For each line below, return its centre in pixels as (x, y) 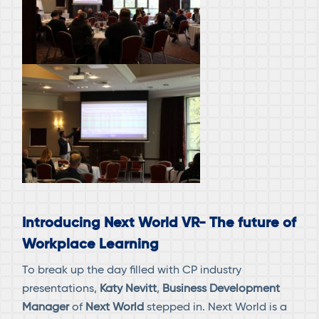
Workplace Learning (91, 245)
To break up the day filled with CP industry (132, 270)
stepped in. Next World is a (216, 307)
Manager (46, 307)
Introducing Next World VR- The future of (159, 224)
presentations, (61, 289)
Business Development (221, 289)
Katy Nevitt (129, 289)
